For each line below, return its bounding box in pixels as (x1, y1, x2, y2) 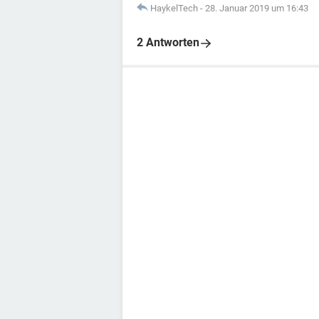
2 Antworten (137, 36, 199, 50)
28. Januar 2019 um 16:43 (205, 3, 308, 14)
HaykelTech (150, 3, 198, 14)
